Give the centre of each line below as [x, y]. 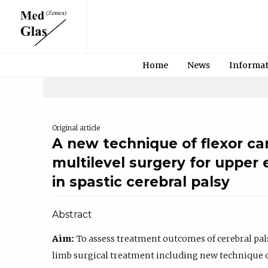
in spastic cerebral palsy [141, 182]
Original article [76, 128]
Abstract [72, 215]
